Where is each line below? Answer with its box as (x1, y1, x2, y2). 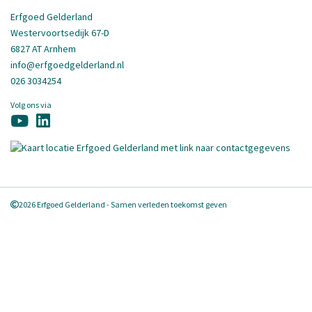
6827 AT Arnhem (10, 42, 76, 56)
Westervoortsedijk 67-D (10, 26, 109, 40)
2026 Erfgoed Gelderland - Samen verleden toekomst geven (19, 199, 227, 210)
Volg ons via (10, 100, 52, 111)
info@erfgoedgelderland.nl (10, 58, 124, 72)
